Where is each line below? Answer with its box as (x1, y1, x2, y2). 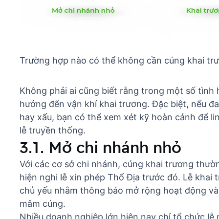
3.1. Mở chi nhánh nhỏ (20, 137, 181, 158)
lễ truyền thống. (20, 125, 86, 136)
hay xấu (20, 112, 52, 123)
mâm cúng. (20, 198, 66, 209)
